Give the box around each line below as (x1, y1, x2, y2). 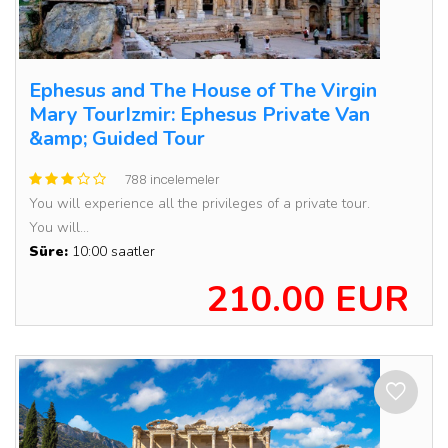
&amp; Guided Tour (29, 125, 205, 152)
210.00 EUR (206, 275, 409, 324)
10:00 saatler (68, 242, 155, 261)
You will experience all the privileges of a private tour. (29, 194, 370, 213)
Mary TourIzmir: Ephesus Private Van (29, 101, 370, 128)
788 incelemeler (125, 171, 219, 188)
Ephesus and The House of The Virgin (29, 77, 377, 104)
